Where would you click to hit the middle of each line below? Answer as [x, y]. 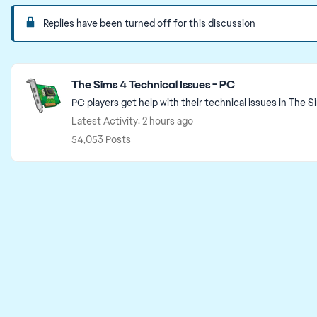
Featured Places [62, 71]
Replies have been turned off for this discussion [149, 23]
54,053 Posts [101, 139]
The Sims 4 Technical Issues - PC [153, 85]
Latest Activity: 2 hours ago [132, 121]
